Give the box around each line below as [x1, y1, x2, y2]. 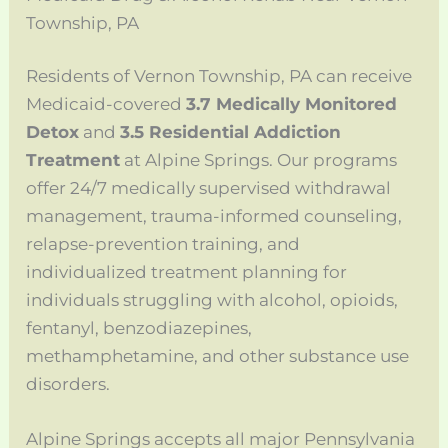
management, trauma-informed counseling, [26, 206, 403, 227]
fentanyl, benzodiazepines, [26, 318, 253, 339]
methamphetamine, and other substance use [26, 346, 410, 367]
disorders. [26, 374, 111, 395]
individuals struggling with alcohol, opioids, [26, 290, 399, 311]
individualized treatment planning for [26, 262, 348, 283]
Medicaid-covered [26, 94, 187, 115]
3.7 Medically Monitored [186, 94, 398, 115]
